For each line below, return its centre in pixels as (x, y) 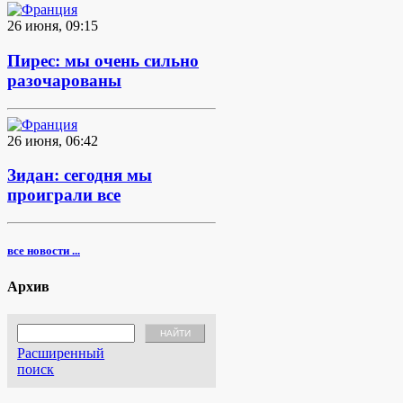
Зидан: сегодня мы (80, 175)
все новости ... (44, 251)
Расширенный (61, 353)
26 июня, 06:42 (53, 140)
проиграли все (64, 195)
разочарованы (64, 81)
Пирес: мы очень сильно (103, 61)
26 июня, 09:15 (53, 26)
